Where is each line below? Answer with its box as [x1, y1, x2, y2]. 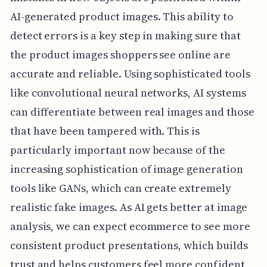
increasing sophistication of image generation [10, 161, 243, 176]
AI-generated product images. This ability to [10, 8, 234, 24]
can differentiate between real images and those [10, 104, 254, 119]
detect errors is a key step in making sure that [10, 27, 241, 43]
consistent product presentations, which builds [10, 237, 248, 253]
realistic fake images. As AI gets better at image [10, 199, 248, 215]
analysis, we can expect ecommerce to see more [10, 218, 250, 234]
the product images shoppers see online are [10, 46, 231, 62]
